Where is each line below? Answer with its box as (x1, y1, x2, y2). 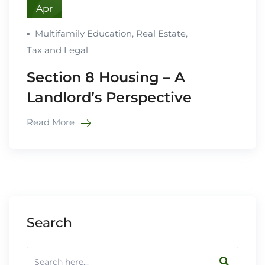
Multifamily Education (35, 27, 132, 39)
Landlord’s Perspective (27, 88, 192, 106)
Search (27, 214, 72, 231)
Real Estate (136, 27, 186, 39)
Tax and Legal (27, 44, 88, 56)
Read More (27, 116, 77, 128)
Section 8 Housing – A (27, 68, 185, 86)
